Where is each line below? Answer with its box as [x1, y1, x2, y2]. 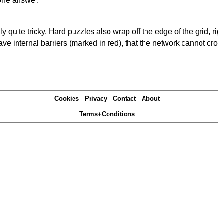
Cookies [54, 95, 79, 103]
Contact [113, 95, 136, 103]
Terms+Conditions [79, 110, 135, 118]
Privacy [85, 95, 107, 103]
